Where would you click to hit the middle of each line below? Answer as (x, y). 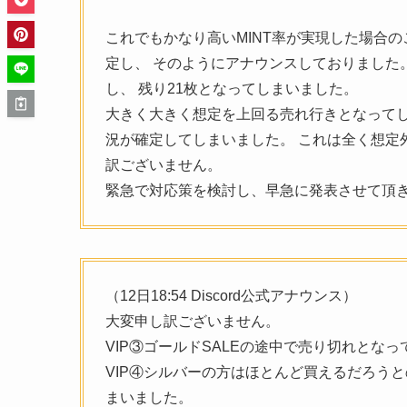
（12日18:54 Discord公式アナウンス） (231, 295)
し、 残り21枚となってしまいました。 (232, 88)
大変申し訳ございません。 (193, 321)
